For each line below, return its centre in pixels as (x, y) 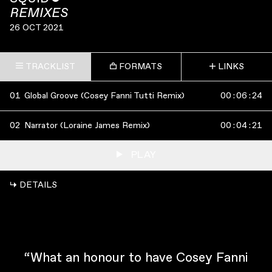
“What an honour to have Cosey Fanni (136, 257)
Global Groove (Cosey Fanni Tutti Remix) (104, 95)
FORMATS (140, 67)
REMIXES (39, 13)
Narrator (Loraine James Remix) (87, 125)
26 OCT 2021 (37, 27)
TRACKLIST (50, 67)
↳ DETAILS (33, 185)
